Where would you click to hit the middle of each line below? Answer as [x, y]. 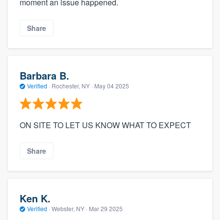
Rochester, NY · [72, 85]
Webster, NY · [69, 208]
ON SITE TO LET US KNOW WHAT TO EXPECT [105, 125]
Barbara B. [44, 75]
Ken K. [35, 198]
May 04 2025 [112, 85]
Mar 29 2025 [106, 208]
